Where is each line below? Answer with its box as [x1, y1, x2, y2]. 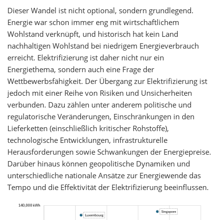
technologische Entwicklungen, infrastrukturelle [7, 135, 167, 145]
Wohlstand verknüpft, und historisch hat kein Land [7, 29, 178, 39]
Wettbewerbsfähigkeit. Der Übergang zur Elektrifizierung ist [7, 76, 207, 86]
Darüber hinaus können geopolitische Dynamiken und [7, 159, 190, 168]
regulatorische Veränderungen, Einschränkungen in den [7, 111, 194, 121]
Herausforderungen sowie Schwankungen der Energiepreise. [7, 147, 211, 157]
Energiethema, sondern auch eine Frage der [7, 64, 154, 74]
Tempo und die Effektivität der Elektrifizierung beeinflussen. [7, 182, 209, 192]
